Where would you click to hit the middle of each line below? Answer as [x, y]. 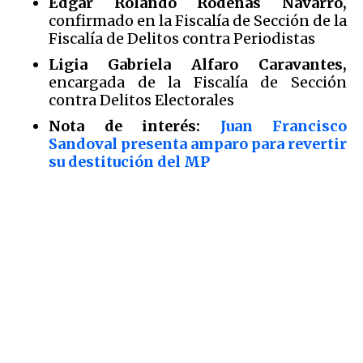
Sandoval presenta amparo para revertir [198, 143]
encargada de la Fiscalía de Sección [198, 82]
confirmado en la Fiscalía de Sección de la [198, 20]
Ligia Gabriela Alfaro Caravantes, [198, 64]
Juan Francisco [283, 126]
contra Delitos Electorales [141, 100]
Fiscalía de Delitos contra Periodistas [182, 38]
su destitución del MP [129, 161]
